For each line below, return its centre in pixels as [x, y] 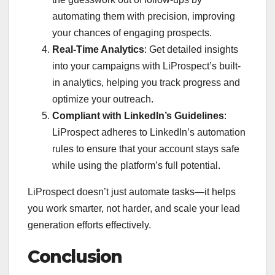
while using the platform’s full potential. [136, 165]
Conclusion [75, 256]
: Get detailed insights [191, 49]
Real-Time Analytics [98, 49]
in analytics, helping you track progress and [146, 82]
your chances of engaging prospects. [132, 33]
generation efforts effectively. [89, 225]
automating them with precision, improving [144, 16]
